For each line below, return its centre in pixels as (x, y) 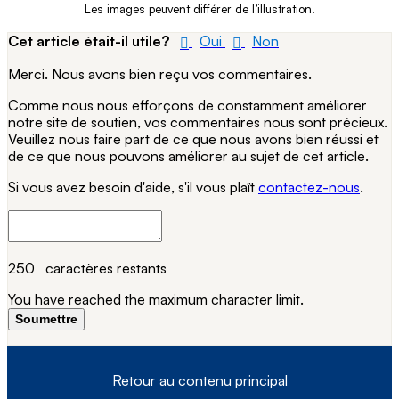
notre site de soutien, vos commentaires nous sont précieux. (198, 122)
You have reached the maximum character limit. (156, 299)
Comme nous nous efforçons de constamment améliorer (187, 105)
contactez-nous (309, 187)
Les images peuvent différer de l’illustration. (199, 9)
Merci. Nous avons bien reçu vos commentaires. (160, 73)
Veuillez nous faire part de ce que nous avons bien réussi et (193, 138)
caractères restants (101, 268)
